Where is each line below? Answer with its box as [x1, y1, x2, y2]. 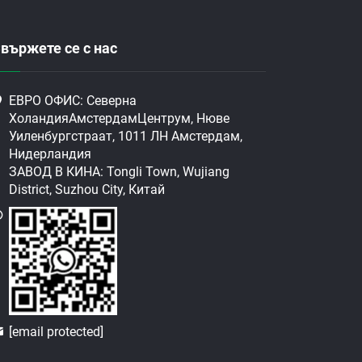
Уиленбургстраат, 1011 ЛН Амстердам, [9, 128, 243, 145]
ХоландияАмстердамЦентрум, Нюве [9, 111, 230, 127]
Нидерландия [9, 146, 92, 162]
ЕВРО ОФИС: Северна [9, 93, 137, 109]
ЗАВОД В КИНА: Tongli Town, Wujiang [9, 164, 230, 180]
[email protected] [9, 324, 104, 340]
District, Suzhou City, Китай [9, 182, 166, 198]
